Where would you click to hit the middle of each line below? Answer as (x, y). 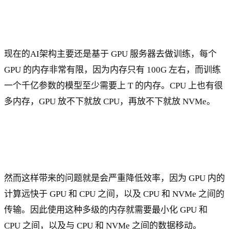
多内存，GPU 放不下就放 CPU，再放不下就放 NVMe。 (110, 101)
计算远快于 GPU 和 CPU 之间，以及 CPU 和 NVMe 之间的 (114, 194)
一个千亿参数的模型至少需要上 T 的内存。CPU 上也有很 (113, 86)
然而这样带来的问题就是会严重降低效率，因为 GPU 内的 (114, 178)
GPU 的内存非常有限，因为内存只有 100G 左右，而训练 (112, 70)
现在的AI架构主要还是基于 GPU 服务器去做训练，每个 (110, 54)
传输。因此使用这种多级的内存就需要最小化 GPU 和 (106, 210)
